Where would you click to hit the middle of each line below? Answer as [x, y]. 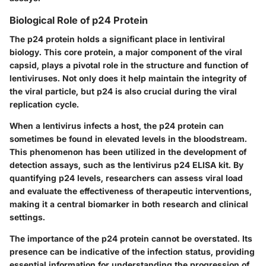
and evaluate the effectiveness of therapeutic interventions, [131, 191]
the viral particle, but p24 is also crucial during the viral [123, 91]
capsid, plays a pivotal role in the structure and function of [129, 65]
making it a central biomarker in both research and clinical [129, 204]
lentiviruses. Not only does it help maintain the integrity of [128, 78]
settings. [27, 217]
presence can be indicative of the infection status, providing [132, 252]
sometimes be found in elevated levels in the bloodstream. [128, 139]
